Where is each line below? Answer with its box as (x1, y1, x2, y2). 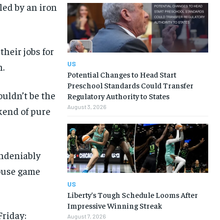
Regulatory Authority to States (67, 90, 169, 101)
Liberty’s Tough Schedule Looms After (67, 190, 198, 200)
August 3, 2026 (67, 103, 107, 110)
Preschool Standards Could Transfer (67, 80, 193, 90)
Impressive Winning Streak (67, 200, 162, 211)
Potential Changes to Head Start (67, 69, 176, 79)
